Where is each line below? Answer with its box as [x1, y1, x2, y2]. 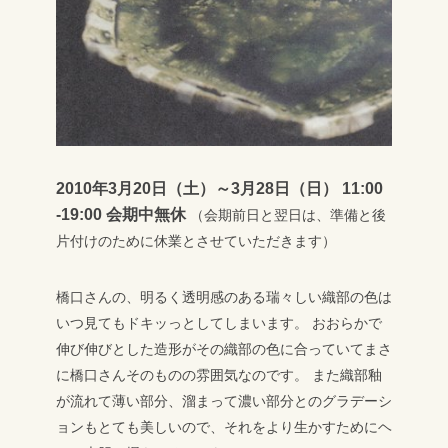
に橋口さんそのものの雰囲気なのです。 [56, 367, 308, 384]
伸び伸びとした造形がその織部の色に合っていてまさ [56, 341, 392, 358]
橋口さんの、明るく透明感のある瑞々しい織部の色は [56, 289, 392, 306]
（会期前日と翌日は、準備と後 [186, 207, 386, 224]
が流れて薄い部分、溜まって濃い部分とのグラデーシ [56, 393, 392, 410]
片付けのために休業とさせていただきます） [56, 233, 336, 250]
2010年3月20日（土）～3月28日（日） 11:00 [56, 180, 383, 198]
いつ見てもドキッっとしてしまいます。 [56, 315, 308, 332]
